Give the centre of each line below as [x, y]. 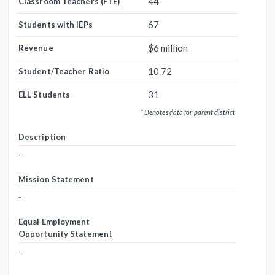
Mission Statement [56, 179]
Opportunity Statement [65, 234]
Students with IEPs [56, 25]
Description [42, 137]
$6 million [168, 48]
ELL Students [45, 95]
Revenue [36, 48]
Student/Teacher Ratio [64, 71]
